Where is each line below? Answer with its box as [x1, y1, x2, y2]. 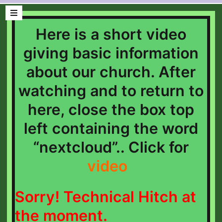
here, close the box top [28, 101, 194, 118]
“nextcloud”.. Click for [33, 138, 189, 156]
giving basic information [23, 44, 199, 62]
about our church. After [26, 63, 196, 81]
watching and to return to [18, 82, 204, 100]
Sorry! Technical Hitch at [15, 188, 196, 206]
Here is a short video [36, 25, 186, 43]
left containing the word [24, 119, 198, 137]
